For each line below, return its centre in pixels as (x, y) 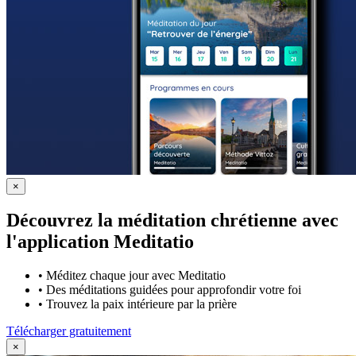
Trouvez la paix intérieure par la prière (141, 304)
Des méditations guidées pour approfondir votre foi (174, 290)
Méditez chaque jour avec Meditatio (136, 276)
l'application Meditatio (100, 242)
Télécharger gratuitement (69, 331)
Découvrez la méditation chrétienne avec (172, 221)
